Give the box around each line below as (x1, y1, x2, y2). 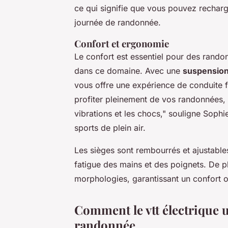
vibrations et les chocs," (74, 108, 166, 119)
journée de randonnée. (74, 17, 161, 28)
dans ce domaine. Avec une (74, 66, 183, 76)
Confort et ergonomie (74, 37, 169, 50)
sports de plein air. (74, 123, 146, 133)
